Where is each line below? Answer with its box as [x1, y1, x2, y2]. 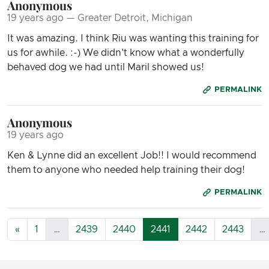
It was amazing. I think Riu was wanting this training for [7, 33, 259, 43]
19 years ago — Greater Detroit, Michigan [7, 13, 193, 23]
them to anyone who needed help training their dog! [7, 165, 245, 175]
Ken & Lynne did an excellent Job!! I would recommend [7, 150, 256, 160]
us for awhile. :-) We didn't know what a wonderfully [7, 47, 244, 58]
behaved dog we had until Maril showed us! [7, 62, 204, 72]
